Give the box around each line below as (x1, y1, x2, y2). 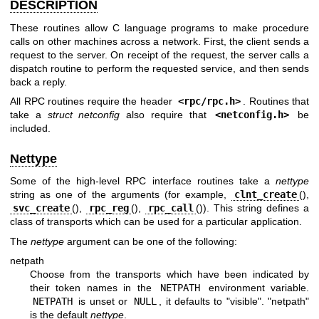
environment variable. (202, 282, 310, 294)
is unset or (75, 296, 132, 308)
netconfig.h (220, 108, 283, 120)
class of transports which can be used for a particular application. (10, 216, 302, 228)
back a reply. (10, 75, 67, 88)
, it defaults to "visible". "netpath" (159, 296, 310, 308)
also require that (120, 108, 213, 120)
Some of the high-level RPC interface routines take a (10, 175, 276, 187)
